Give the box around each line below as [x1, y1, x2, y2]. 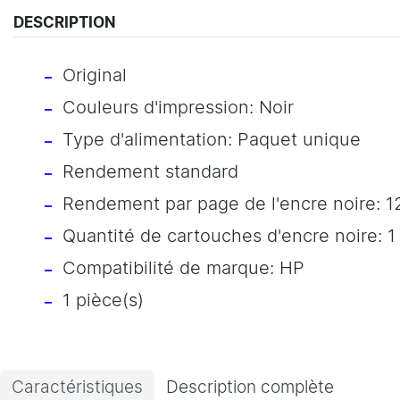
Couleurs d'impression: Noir [62, 98, 294, 117]
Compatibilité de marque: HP [62, 259, 304, 278]
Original [62, 66, 127, 85]
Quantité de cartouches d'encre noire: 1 [62, 227, 396, 246]
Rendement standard [62, 162, 238, 181]
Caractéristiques [12, 379, 143, 396]
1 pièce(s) [62, 291, 144, 310]
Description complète [166, 379, 334, 396]
